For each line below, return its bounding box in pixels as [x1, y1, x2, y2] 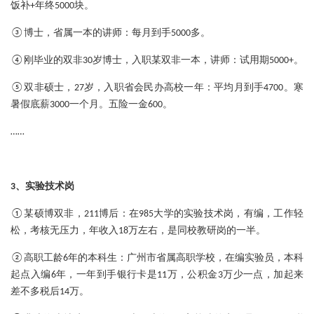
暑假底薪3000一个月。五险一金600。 [11, 100, 172, 111]
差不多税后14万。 [11, 287, 89, 298]
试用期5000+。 [240, 55, 303, 67]
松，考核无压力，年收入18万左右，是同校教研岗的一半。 [11, 226, 266, 237]
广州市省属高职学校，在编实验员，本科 [127, 253, 303, 264]
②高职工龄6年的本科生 [11, 253, 117, 264]
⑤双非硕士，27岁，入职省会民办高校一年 [11, 83, 204, 94]
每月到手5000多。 [132, 28, 210, 39]
